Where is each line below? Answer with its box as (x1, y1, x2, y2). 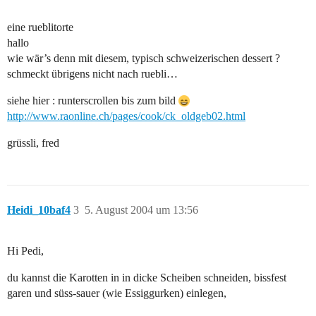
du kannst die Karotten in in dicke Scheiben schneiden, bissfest (7, 272, 286, 284)
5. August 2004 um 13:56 (85, 204, 198, 217)
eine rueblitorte (7, 21, 73, 34)
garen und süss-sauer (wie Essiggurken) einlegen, (7, 287, 226, 300)
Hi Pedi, (7, 245, 44, 257)
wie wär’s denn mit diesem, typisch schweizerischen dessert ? (7, 52, 280, 65)
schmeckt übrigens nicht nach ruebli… (7, 68, 178, 80)
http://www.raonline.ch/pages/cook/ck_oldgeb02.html (7, 110, 245, 123)
